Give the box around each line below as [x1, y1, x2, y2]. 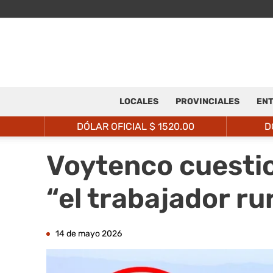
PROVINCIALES [175, 96, 239, 107]
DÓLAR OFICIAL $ [76, 121, 158, 132]
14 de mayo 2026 [55, 229, 122, 239]
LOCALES [119, 96, 158, 107]
